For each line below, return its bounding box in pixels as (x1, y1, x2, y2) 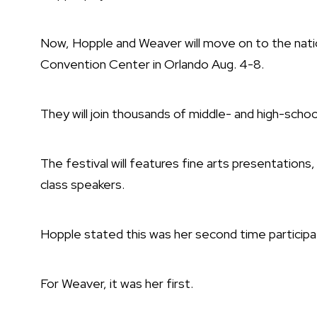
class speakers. (40, 176, 125, 193)
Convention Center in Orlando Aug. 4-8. (40, 56, 264, 73)
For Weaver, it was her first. (40, 275, 193, 292)
